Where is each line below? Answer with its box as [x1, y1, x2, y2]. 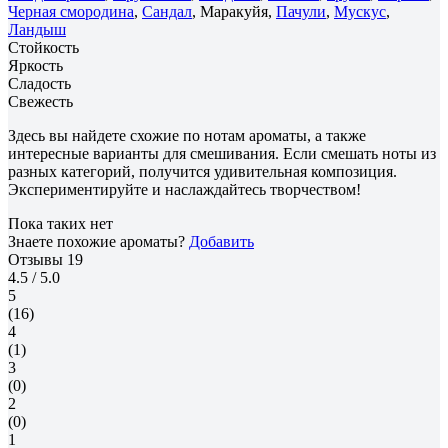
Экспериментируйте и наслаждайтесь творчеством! [8, 180, 361, 198]
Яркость [8, 56, 63, 74]
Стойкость [8, 38, 79, 56]
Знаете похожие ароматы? [8, 232, 189, 250]
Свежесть [8, 92, 73, 110]
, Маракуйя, [192, 2, 276, 20]
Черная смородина [8, 2, 134, 20]
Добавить [189, 232, 254, 250]
